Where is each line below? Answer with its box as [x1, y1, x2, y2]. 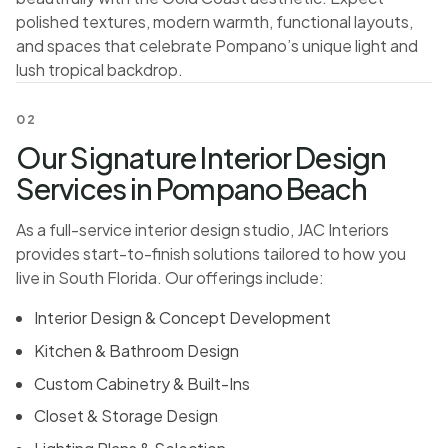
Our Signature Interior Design [16, 139, 386, 176]
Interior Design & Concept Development [34, 306, 332, 328]
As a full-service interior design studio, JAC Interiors [16, 218, 389, 240]
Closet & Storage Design [34, 405, 219, 427]
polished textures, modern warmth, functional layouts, [16, 11, 413, 33]
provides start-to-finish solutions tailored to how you [16, 242, 406, 264]
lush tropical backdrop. [16, 59, 183, 81]
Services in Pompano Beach [16, 170, 368, 207]
